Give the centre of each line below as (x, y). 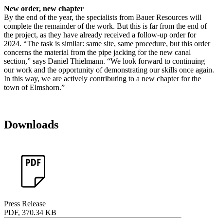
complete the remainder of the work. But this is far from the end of (105, 26)
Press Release (25, 203)
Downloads (31, 124)
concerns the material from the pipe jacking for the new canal (97, 52)
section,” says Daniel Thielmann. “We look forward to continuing (104, 61)
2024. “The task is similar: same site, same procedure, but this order (107, 43)
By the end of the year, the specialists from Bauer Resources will (103, 17)
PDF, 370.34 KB (30, 212)
